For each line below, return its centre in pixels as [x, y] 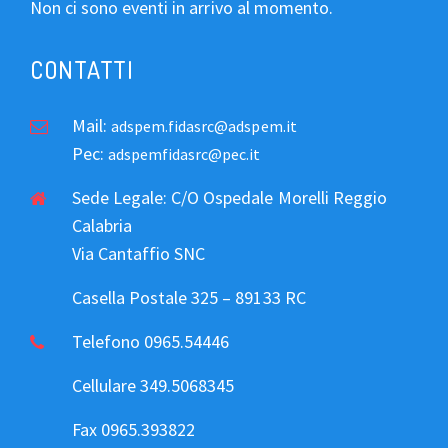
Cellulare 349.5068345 [153, 385]
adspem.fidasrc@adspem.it [204, 125]
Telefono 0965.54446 [151, 341]
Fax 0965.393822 [134, 429]
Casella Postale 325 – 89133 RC [189, 297]
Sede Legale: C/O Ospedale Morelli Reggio [229, 197]
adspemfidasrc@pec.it [184, 153]
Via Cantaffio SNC [139, 253]
